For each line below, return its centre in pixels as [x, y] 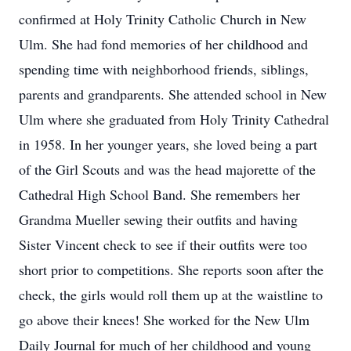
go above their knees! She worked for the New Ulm [164, 320]
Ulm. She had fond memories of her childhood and [163, 44]
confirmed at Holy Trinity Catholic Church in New [163, 19]
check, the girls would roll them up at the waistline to [171, 295]
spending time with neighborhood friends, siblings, [164, 69]
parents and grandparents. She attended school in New [173, 94]
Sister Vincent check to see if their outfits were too [163, 244]
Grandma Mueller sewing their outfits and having [158, 219]
